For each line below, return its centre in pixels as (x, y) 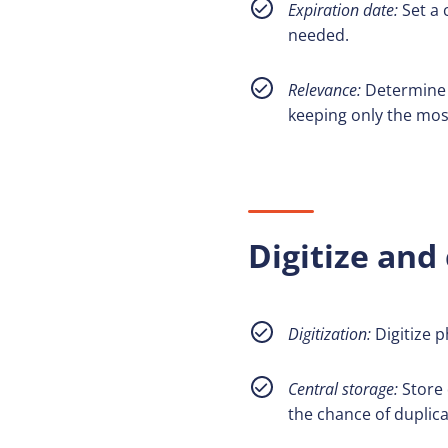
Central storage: (343, 389)
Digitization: (329, 334)
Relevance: (324, 90)
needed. (318, 35)
